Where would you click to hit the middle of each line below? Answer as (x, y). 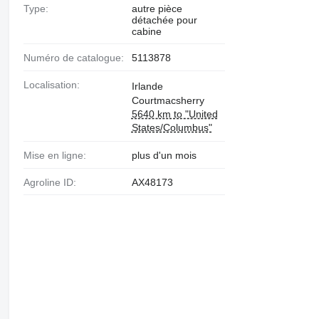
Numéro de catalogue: (77, 58)
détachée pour (164, 20)
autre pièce (157, 9)
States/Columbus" (172, 127)
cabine (146, 31)
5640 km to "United (174, 114)
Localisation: (54, 84)
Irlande (147, 86)
